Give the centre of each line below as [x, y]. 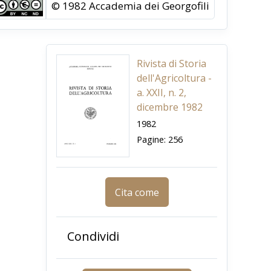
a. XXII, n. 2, [162, 93]
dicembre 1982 [170, 107]
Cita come [137, 192]
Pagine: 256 [160, 139]
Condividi [93, 237]
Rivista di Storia [171, 64]
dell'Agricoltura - [174, 78]
